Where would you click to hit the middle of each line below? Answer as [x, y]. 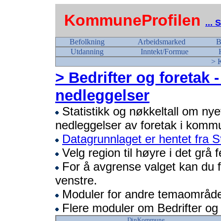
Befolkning [87, 42]
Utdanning [87, 52]
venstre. [76, 180]
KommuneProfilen [132, 20]
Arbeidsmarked [162, 42]
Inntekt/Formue [164, 52]
